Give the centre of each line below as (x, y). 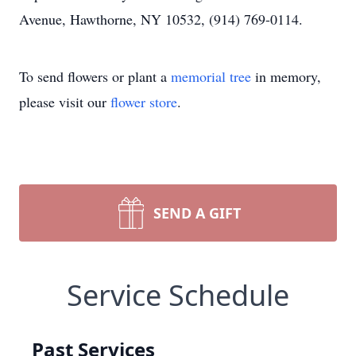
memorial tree (211, 76)
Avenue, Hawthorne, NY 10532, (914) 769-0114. (161, 19)
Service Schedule (178, 295)
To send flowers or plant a (95, 76)
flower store (144, 102)
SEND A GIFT (197, 213)
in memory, (286, 76)
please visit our (65, 102)
